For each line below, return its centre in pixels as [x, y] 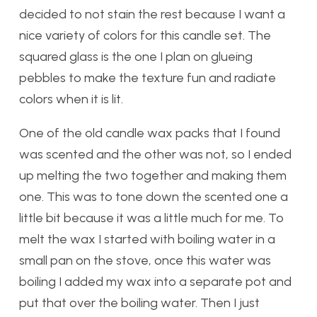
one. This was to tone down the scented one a [154, 197]
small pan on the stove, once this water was [145, 260]
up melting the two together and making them [153, 175]
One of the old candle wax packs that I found [150, 133]
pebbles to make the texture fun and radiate [148, 78]
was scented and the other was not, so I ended [155, 154]
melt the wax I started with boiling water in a [147, 239]
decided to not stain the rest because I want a [152, 14]
